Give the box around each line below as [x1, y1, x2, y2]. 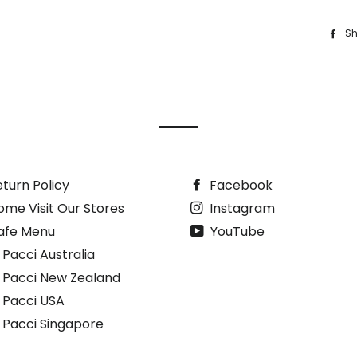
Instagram [206, 199, 275, 218]
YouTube [207, 222, 265, 241]
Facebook [206, 176, 273, 194]
